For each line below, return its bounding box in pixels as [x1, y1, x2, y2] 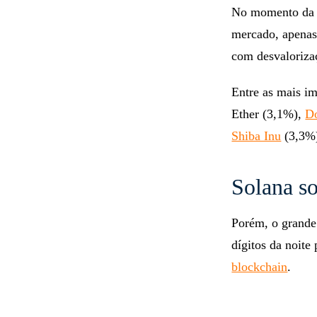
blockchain [231, 260, 288, 275]
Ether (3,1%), [231, 107, 306, 122]
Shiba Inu [231, 129, 282, 144]
